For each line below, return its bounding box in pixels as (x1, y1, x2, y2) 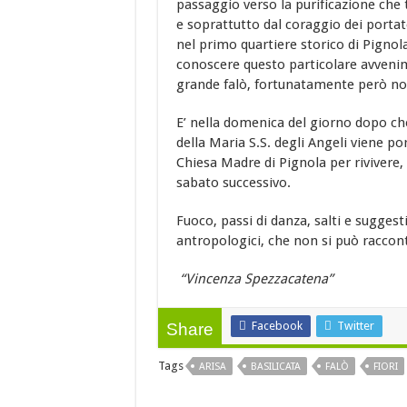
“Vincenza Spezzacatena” (175, 271, 333, 288)
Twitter (336, 319, 374, 333)
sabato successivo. (175, 174, 291, 192)
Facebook (251, 319, 303, 333)
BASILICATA (250, 361, 301, 373)
